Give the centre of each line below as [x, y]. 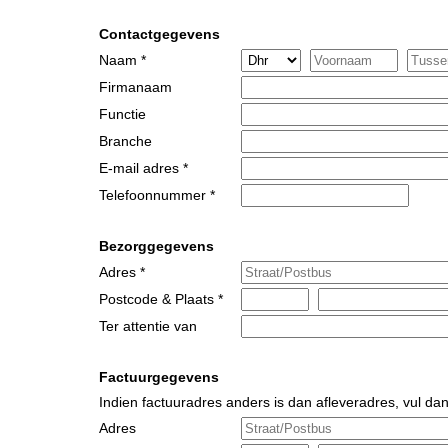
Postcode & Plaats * [161, 299]
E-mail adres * [143, 168]
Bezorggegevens [156, 246]
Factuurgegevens [159, 377]
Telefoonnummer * [157, 195]
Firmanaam [135, 87]
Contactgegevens [159, 34]
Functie [122, 114]
